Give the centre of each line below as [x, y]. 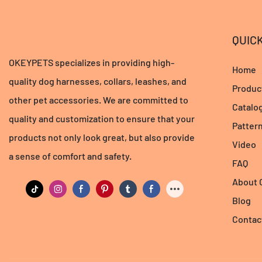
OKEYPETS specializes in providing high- [92, 63]
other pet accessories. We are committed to [99, 100]
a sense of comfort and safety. [70, 156]
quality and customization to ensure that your [102, 119]
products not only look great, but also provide [102, 137]
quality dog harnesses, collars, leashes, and [98, 81]
